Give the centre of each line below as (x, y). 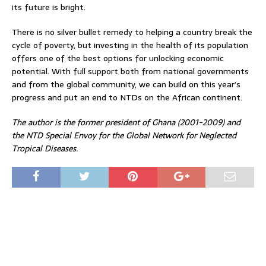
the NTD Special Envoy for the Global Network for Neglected (124, 135)
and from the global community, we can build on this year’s (126, 84)
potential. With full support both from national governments (130, 71)
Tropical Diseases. (45, 148)
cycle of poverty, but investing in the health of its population (130, 45)
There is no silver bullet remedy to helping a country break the (132, 32)
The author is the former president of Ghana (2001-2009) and (126, 122)
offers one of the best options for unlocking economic (118, 58)
